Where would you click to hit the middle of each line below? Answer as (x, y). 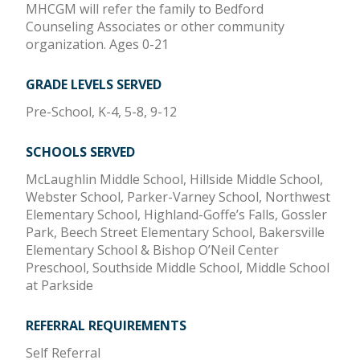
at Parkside (59, 286)
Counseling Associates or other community (155, 27)
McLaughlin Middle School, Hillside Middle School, (174, 180)
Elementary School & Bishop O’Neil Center (152, 250)
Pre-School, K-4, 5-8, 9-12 (101, 112)
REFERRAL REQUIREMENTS (106, 326)
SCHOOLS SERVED (80, 152)
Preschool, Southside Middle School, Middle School (178, 268)
